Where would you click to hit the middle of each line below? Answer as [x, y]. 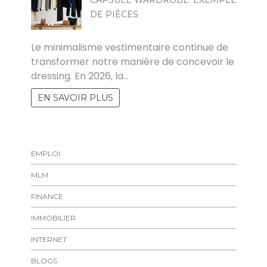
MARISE [104, 30]
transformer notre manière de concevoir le [132, 61]
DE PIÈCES [114, 14]
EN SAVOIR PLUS [75, 97]
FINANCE [47, 196]
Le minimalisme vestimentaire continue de [129, 47]
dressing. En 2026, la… [80, 76]
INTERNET [49, 239]
